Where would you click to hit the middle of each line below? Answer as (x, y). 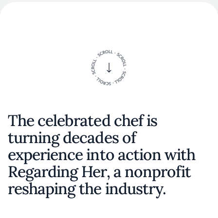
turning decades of (72, 137)
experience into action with (102, 154)
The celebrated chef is (82, 120)
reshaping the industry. (87, 189)
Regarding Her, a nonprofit (100, 172)
